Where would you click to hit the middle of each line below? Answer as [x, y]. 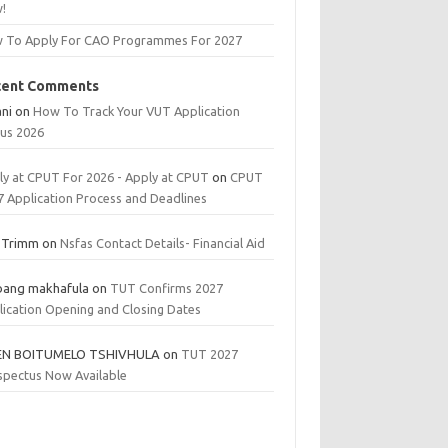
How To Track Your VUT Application [137, 111]
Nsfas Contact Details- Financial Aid [163, 243]
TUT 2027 [210, 354]
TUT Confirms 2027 [167, 288]
